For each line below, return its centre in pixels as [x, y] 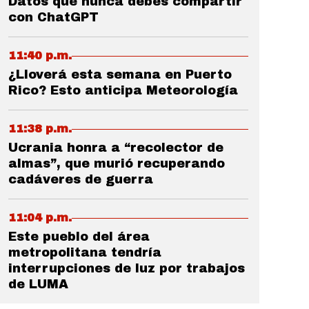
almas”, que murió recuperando [117, 163]
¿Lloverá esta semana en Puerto [120, 74]
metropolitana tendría [85, 252]
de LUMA [38, 284]
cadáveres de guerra [81, 179]
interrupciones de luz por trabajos [127, 268]
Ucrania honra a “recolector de [116, 148]
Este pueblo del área [79, 237]
